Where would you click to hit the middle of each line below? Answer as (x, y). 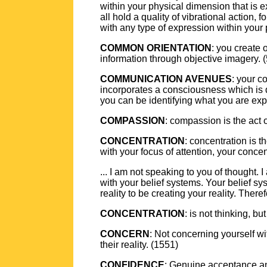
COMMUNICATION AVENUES (166, 79)
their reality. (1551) (139, 245)
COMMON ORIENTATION (156, 48)
